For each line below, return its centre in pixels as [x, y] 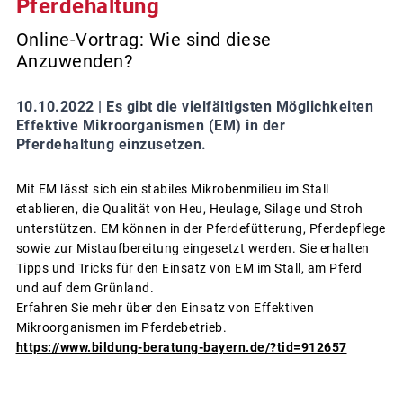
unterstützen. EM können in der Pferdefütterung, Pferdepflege [201, 228]
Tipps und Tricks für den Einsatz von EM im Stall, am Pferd [189, 268]
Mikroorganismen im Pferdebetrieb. [121, 327]
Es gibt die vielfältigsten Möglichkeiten [240, 106]
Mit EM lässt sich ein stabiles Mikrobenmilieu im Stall [172, 188]
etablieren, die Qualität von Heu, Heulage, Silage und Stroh [189, 208]
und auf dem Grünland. [85, 287]
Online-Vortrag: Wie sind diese [143, 39]
